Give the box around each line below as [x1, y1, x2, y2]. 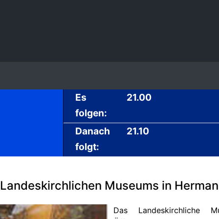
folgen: [75, 107, 107, 119]
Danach [75, 125, 110, 137]
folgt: [75, 141, 99, 153]
